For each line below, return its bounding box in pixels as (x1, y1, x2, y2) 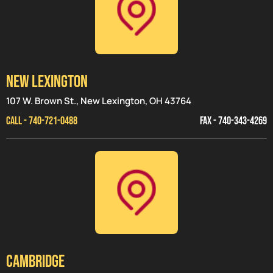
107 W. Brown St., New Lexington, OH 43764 (6, 94, 191, 108)
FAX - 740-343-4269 (200, 115, 267, 128)
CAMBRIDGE (6, 251, 65, 272)
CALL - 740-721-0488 (6, 115, 77, 128)
